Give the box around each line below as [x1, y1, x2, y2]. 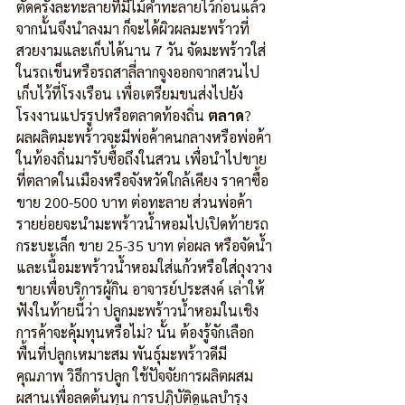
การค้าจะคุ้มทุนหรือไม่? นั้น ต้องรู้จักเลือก [16, 323, 254, 342]
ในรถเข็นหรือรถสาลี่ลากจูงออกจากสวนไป [16, 62, 259, 81]
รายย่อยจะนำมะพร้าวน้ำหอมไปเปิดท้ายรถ [16, 214, 268, 233]
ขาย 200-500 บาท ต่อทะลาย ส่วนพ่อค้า [16, 193, 252, 212]
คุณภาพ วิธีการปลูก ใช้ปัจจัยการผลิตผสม [16, 366, 253, 385]
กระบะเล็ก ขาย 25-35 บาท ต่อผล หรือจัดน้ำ [16, 236, 272, 255]
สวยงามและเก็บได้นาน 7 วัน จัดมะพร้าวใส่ [16, 41, 266, 60]
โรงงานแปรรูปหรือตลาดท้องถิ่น [16, 106, 208, 125]
